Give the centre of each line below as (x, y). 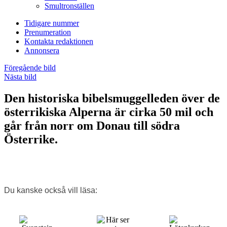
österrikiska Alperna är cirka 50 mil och (109, 112)
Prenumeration (48, 32)
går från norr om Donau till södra (92, 125)
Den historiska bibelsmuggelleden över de (112, 98)
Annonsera (42, 50)
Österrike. (31, 139)
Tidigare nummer (52, 23)
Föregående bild (30, 67)
